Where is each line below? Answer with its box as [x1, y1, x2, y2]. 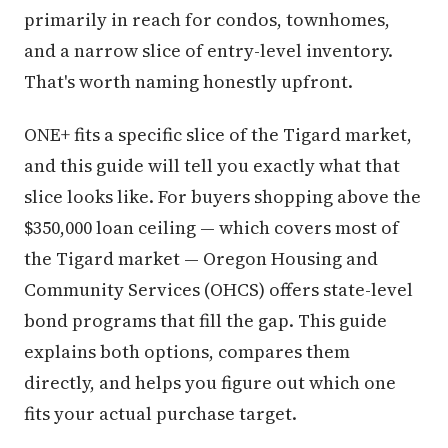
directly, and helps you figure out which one [24, 370, 396, 395]
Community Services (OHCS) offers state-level [24, 277, 413, 302]
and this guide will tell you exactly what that [24, 153, 400, 178]
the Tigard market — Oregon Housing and [24, 246, 378, 271]
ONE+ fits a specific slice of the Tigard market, [24, 122, 412, 147]
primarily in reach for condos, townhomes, [24, 7, 390, 32]
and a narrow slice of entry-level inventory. [24, 38, 393, 63]
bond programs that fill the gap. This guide [24, 308, 387, 333]
